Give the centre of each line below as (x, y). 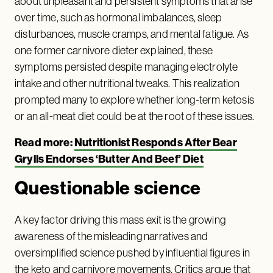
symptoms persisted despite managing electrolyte (126, 67)
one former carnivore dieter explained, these (114, 50)
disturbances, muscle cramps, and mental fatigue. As (132, 34)
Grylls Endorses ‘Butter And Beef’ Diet (109, 159)
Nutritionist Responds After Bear (155, 142)
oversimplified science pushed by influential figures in (132, 253)
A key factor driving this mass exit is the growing (120, 220)
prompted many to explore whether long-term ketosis (134, 100)
